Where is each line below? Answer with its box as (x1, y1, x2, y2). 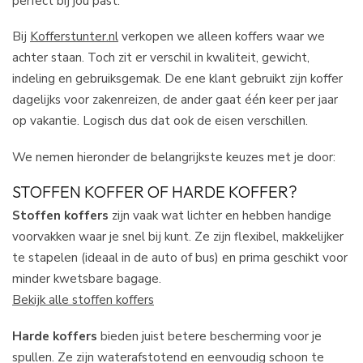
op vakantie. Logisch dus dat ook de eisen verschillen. (12, 112, 308, 130)
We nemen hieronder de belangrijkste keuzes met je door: (12, 147, 335, 165)
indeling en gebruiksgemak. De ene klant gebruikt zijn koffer (12, 70, 343, 88)
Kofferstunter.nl (30, 28, 118, 45)
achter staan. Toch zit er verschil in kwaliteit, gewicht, (12, 49, 310, 66)
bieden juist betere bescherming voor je (97, 327, 322, 344)
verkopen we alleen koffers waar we (118, 28, 325, 45)
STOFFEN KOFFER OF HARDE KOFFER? (12, 181, 297, 203)
